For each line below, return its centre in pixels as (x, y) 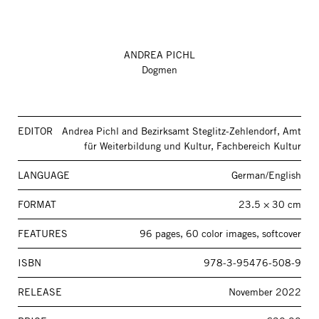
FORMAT (37, 204)
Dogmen (159, 70)
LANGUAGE (44, 175)
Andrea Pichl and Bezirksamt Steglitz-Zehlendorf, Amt (182, 131)
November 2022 (265, 292)
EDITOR (35, 131)
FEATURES (43, 234)
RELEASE (40, 292)
